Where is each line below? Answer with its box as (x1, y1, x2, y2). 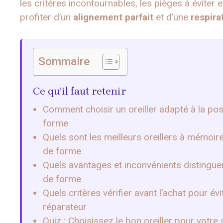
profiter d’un (20, 11, 73, 23)
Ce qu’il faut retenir (33, 85, 126, 97)
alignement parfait (73, 11, 153, 23)
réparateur (43, 201, 87, 213)
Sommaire (38, 54, 90, 68)
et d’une (153, 11, 191, 23)
